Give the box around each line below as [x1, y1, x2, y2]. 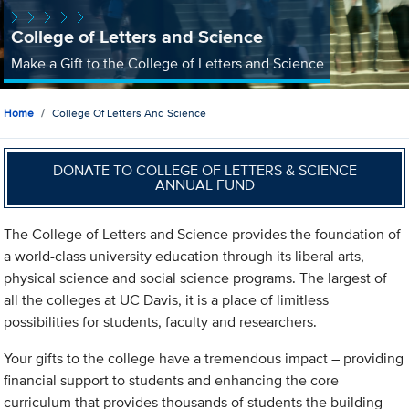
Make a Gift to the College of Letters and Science [10, 52, 324, 74]
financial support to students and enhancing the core [4, 370, 340, 392]
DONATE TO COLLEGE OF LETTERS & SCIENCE [52, 159, 357, 181]
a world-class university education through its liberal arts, [4, 246, 365, 267]
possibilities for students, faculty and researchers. [4, 311, 318, 333]
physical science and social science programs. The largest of [4, 267, 388, 289]
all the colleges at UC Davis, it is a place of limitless [4, 289, 330, 311]
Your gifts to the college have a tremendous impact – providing [4, 348, 404, 370]
